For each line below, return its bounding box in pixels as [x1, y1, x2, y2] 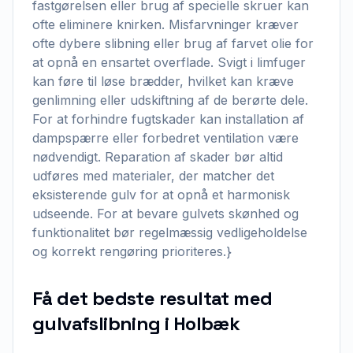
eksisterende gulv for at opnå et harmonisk [32, 187, 290, 203]
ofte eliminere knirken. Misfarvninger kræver [32, 17, 299, 32]
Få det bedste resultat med [32, 286, 273, 310]
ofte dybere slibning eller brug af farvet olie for [32, 35, 314, 51]
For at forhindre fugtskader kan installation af [32, 111, 304, 127]
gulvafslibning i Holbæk [32, 311, 240, 336]
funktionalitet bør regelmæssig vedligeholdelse [32, 225, 307, 240]
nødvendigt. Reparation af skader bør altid [32, 149, 283, 165]
